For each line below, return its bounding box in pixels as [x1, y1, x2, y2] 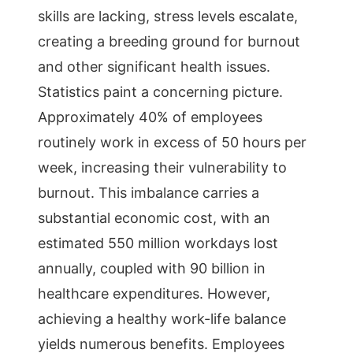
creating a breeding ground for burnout [38, 33, 300, 50]
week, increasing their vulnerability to [38, 159, 287, 176]
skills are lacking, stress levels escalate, [38, 8, 298, 24]
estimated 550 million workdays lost [38, 235, 278, 251]
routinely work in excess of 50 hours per [38, 134, 307, 150]
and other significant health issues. [38, 58, 270, 75]
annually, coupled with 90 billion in [38, 260, 266, 277]
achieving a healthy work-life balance [38, 310, 286, 327]
